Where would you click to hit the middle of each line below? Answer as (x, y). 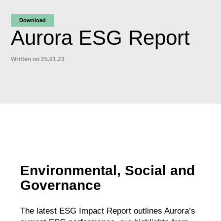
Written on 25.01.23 (38, 59)
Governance (61, 185)
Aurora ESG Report (101, 37)
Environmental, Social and (108, 170)
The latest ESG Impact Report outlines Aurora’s (108, 211)
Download (33, 20)
